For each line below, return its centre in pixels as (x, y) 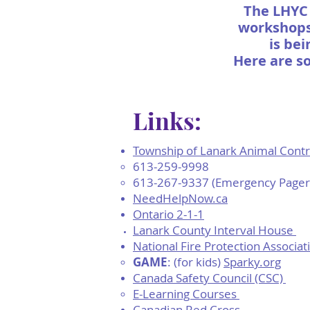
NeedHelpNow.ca (180, 198)
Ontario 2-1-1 (168, 214)
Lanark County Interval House (215, 230)
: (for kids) (195, 262)
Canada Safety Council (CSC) (209, 278)
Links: (167, 120)
